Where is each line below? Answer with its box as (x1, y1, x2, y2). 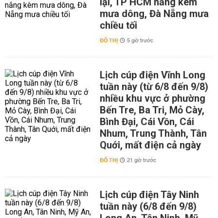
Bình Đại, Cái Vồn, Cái (99, 116, 194, 128)
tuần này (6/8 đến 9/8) (99, 200, 197, 213)
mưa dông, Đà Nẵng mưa (99, 8, 209, 20)
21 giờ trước (127, 156, 156, 166)
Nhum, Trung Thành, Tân (99, 127, 207, 140)
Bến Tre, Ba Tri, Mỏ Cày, (99, 104, 204, 116)
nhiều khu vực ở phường (99, 92, 205, 105)
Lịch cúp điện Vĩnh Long (99, 69, 205, 81)
